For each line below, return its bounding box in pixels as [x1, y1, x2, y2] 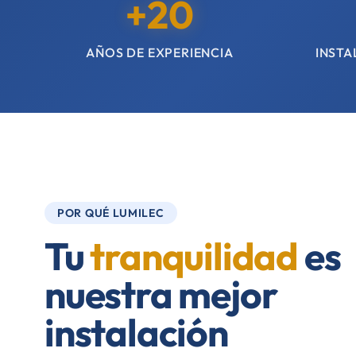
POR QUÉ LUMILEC [57, 206, 164, 220]
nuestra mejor [44, 270, 277, 318]
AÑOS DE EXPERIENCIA [86, 44, 234, 60]
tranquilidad [90, 232, 299, 280]
